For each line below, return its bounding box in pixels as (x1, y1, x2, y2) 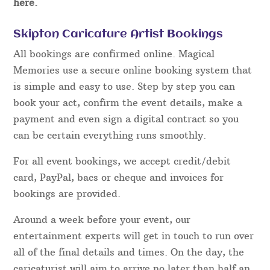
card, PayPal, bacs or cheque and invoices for (13, 171, 224, 183)
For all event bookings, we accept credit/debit (13, 154, 231, 167)
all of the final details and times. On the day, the (13, 245, 245, 258)
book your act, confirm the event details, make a (13, 96, 243, 108)
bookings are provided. (13, 187, 121, 199)
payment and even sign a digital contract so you (13, 112, 239, 125)
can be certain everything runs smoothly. (13, 128, 207, 141)
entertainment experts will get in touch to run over (13, 229, 254, 242)
